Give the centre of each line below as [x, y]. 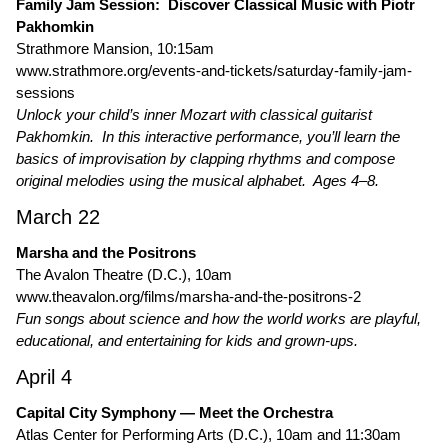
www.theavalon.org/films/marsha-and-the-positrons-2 [188, 296]
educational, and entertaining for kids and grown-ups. [187, 340]
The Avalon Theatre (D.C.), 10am [124, 274]
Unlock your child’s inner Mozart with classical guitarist [194, 114]
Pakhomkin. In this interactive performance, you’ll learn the [208, 136]
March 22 [58, 217]
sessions [45, 92]
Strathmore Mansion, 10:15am [115, 48]
